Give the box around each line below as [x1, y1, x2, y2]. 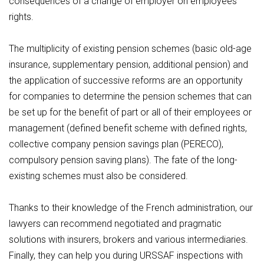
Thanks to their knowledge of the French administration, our [9, 202, 253, 213]
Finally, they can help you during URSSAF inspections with [9, 250, 243, 261]
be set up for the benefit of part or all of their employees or [9, 107, 252, 118]
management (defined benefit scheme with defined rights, [9, 123, 247, 134]
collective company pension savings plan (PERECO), [9, 138, 223, 150]
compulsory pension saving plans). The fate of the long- [9, 154, 237, 166]
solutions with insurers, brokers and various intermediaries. [9, 234, 248, 245]
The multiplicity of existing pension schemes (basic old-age [9, 43, 252, 54]
